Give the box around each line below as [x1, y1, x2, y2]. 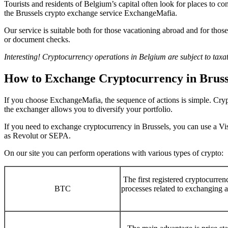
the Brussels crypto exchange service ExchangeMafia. [4, 8, 177, 17]
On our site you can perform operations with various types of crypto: [4, 148, 223, 157]
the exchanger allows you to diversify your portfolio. [4, 104, 173, 113]
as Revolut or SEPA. [4, 131, 71, 140]
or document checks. [4, 35, 70, 44]
